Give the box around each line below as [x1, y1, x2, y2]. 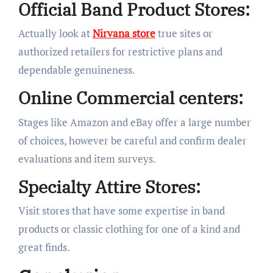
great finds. [18, 240, 70, 254]
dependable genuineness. [18, 63, 135, 77]
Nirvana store [92, 26, 155, 40]
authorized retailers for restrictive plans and [18, 44, 222, 58]
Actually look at [18, 26, 93, 40]
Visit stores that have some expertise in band [18, 204, 225, 218]
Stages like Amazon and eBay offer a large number [18, 115, 251, 129]
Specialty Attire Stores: [18, 175, 200, 198]
